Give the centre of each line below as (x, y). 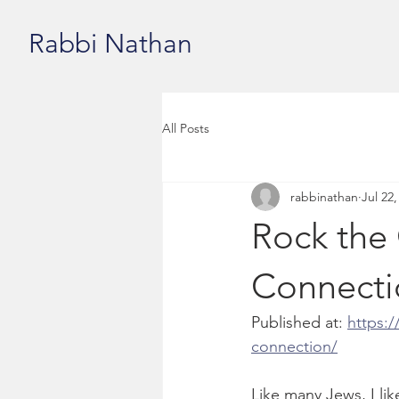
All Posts (186, 128)
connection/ (294, 346)
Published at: (299, 322)
